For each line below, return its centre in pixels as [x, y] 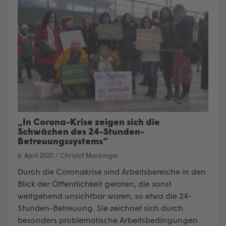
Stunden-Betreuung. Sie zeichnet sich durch [100, 207]
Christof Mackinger [89, 155]
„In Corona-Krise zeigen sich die [89, 121]
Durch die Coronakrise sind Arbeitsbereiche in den [112, 171]
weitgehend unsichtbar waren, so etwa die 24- [105, 195]
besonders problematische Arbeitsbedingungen [108, 219]
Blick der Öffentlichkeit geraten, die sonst [95, 183]
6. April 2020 [36, 155]
